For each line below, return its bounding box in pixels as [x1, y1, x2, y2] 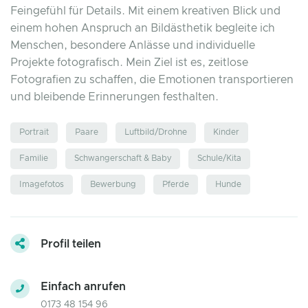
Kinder [213, 128, 239, 137]
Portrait [19, 128, 49, 137]
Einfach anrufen [41, 281, 126, 293]
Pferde [162, 179, 189, 188]
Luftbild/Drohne [124, 128, 187, 137]
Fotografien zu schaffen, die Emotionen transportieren [10, 74, 294, 85]
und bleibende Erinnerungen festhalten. [10, 91, 219, 102]
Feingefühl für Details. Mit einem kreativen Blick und [10, 5, 280, 16]
